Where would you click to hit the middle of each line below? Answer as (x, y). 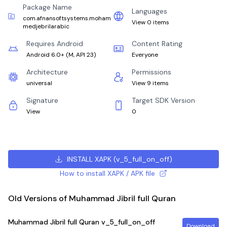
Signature (42, 100)
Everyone (145, 55)
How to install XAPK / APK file (107, 173)
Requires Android (55, 44)
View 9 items (150, 83)
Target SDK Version (163, 100)
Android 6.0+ (45, 55)
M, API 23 (81, 55)
